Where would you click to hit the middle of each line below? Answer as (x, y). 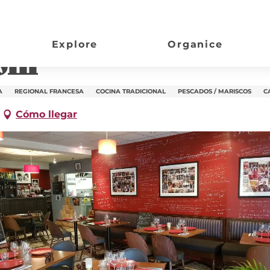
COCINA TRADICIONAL (131, 91)
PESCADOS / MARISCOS (215, 91)
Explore (75, 45)
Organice (195, 45)
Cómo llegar (46, 114)
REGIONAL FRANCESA (49, 91)
